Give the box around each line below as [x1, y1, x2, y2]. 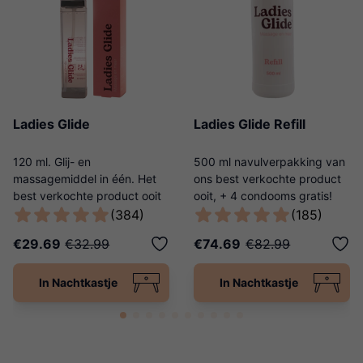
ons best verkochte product [194, 172, 341, 186]
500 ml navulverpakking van [194, 155, 345, 169]
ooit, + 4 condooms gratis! [194, 189, 332, 203]
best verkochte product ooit [13, 189, 161, 203]
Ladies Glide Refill [194, 116, 305, 133]
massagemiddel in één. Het [13, 172, 156, 186]
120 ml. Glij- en [13, 155, 91, 169]
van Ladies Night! [13, 206, 106, 220]
